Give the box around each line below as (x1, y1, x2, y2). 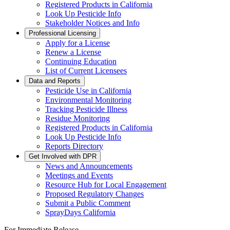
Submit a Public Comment (45, 199, 130, 207)
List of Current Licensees (45, 66, 127, 75)
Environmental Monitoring (45, 95, 131, 104)
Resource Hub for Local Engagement (45, 180, 166, 189)
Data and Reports (29, 77, 81, 85)
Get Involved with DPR (29, 152, 97, 160)
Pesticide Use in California (45, 86, 131, 95)
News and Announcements (45, 162, 132, 170)
